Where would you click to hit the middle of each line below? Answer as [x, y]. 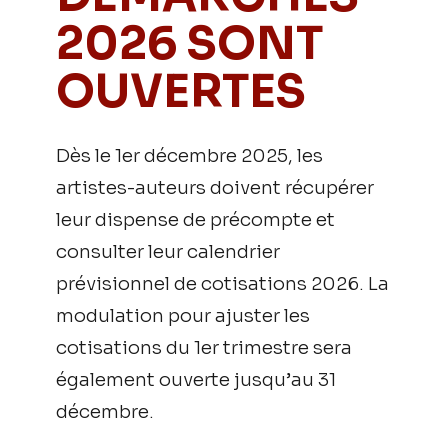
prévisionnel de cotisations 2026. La [222, 283]
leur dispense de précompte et [195, 219]
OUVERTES [181, 91]
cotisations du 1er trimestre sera [204, 347]
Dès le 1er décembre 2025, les [189, 155]
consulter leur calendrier [168, 251]
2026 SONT [189, 43]
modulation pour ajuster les [183, 315]
